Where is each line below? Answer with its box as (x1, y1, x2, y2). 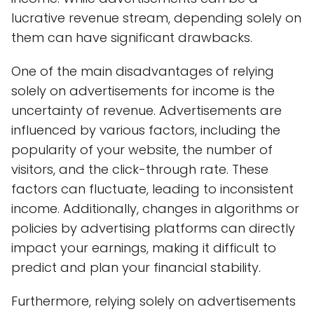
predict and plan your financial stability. (11, 258, 261, 276)
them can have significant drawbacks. (11, 28, 252, 46)
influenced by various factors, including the (11, 121, 280, 139)
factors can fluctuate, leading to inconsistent (11, 179, 294, 198)
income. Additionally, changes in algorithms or (11, 199, 299, 217)
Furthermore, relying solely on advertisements (11, 292, 296, 310)
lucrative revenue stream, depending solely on (11, 8, 301, 27)
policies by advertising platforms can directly (11, 219, 295, 237)
